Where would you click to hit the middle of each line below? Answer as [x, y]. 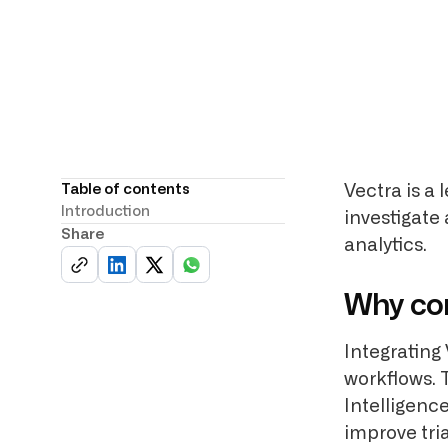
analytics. [386, 246]
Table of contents [126, 190]
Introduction [106, 212]
